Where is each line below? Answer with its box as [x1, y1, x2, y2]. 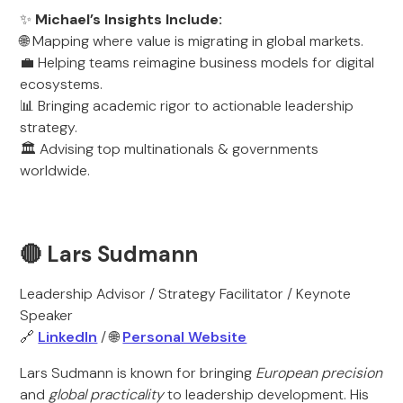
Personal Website [122, 327, 247, 346]
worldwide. [20, 161, 91, 180]
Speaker [20, 306, 74, 325]
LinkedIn [38, 327, 98, 346]
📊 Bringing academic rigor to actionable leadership [20, 96, 354, 115]
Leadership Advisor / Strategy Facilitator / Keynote [20, 284, 352, 303]
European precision [255, 363, 383, 382]
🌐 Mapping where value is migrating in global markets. [20, 31, 364, 50]
